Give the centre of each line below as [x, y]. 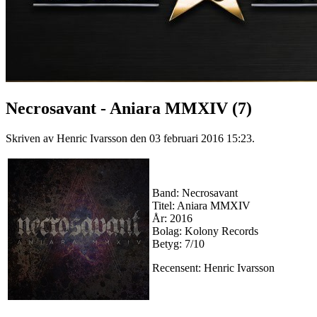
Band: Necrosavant [195, 192]
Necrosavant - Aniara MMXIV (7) [129, 108]
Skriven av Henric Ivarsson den [77, 138]
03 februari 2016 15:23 [201, 138]
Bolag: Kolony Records [205, 231]
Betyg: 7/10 [178, 243]
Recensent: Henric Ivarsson [213, 267]
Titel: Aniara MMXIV [201, 205]
